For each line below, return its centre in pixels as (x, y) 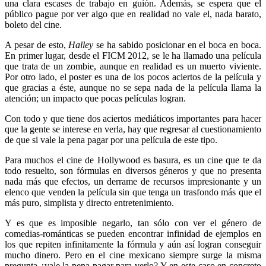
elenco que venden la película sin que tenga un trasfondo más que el (133, 192)
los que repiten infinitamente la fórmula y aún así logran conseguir (133, 245)
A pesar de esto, (37, 45)
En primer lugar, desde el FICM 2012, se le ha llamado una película (133, 56)
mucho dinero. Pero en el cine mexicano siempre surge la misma (133, 255)
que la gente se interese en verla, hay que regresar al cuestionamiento (133, 129)
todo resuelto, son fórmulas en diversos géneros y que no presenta (133, 171)
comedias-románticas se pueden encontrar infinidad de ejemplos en (133, 234)
